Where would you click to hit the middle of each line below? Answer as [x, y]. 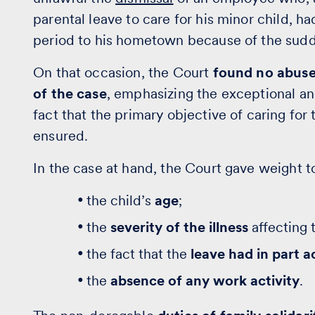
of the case [70, 94]
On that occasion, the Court [123, 72]
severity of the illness [180, 227]
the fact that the [139, 254]
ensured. [61, 136]
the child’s [121, 200]
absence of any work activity [205, 281]
